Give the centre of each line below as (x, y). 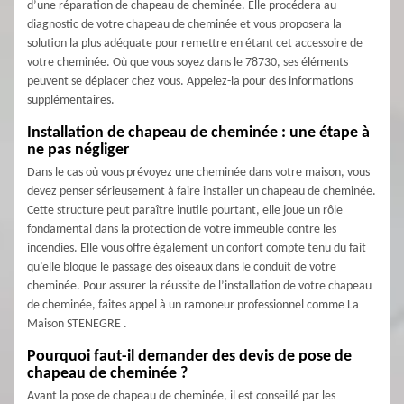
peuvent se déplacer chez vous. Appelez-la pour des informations (190, 82)
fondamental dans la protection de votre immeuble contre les (182, 230)
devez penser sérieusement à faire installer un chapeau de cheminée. (202, 192)
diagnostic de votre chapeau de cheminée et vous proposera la (184, 25)
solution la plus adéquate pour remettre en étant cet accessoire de (195, 44)
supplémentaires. (71, 101)
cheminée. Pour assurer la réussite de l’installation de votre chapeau (199, 286)
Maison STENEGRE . (77, 324)
